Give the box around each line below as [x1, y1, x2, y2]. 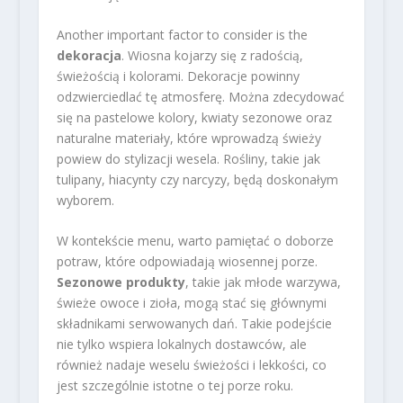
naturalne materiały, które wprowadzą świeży [56, 129, 321, 147]
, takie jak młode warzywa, [184, 273, 341, 291]
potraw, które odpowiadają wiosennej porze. [56, 253, 318, 271]
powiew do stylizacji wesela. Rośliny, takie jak [56, 149, 320, 167]
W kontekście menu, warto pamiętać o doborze [56, 232, 334, 250]
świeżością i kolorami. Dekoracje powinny [56, 67, 300, 85]
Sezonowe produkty [56, 273, 185, 291]
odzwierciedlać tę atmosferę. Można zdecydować [56, 87, 345, 105]
